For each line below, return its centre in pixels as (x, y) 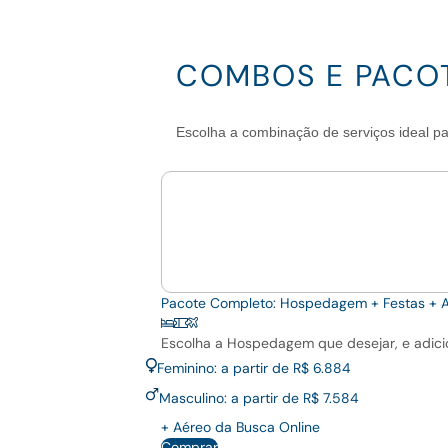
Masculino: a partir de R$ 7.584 (259, 398)
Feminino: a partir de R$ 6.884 (254, 368)
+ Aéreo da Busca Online (240, 427)
